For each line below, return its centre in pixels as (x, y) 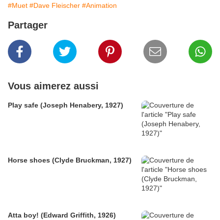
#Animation (99, 6)
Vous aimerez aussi (53, 86)
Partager (28, 25)
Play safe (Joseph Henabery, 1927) (66, 105)
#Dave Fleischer (55, 6)
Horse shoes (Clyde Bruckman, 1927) (70, 160)
